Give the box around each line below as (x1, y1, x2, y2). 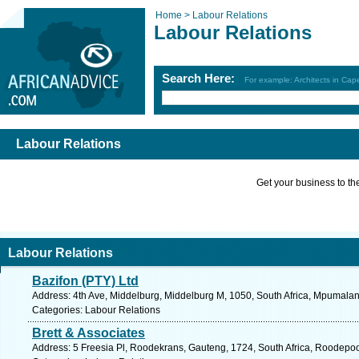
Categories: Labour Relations (32, 305, 160, 316)
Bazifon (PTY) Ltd (32, 274, 139, 288)
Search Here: (162, 71, 244, 85)
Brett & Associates (32, 326, 145, 340)
